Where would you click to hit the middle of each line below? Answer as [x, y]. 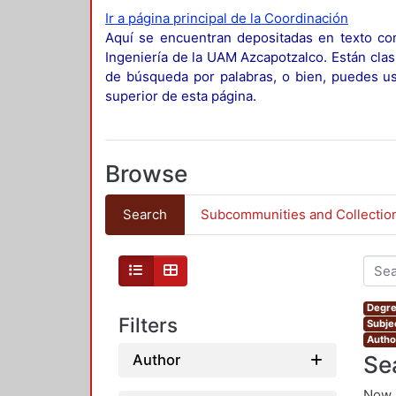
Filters [148, 324]
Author [156, 360]
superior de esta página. [181, 96]
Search [145, 214]
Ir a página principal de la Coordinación [227, 19]
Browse [146, 174]
